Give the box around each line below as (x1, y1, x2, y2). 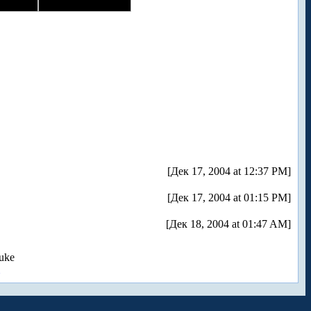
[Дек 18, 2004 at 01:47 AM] (166, 218, 291, 230)
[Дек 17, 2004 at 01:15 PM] (167, 192, 291, 204)
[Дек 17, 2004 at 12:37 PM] (167, 165, 291, 178)
